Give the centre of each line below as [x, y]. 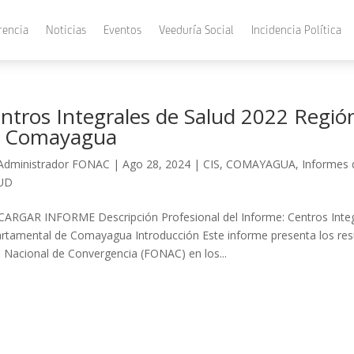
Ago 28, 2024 [156, 164]
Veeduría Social [196, 30]
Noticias [66, 30]
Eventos [122, 30]
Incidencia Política [296, 30]
